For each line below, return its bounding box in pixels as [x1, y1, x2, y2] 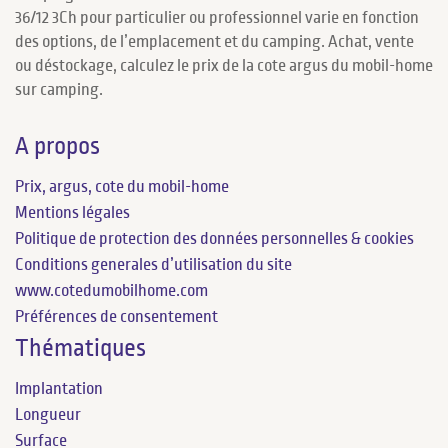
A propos [15, 133, 100, 159]
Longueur [15, 405, 81, 424]
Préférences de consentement [15, 307, 218, 326]
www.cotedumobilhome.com [15, 281, 208, 300]
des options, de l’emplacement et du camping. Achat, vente [15, 32, 414, 51]
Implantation [15, 379, 103, 398]
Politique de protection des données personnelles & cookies [15, 229, 414, 248]
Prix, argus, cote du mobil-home [15, 177, 229, 196]
